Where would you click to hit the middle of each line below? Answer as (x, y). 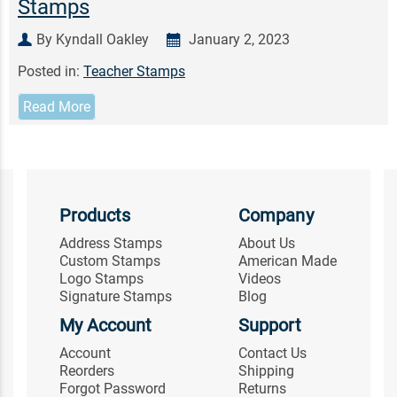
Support (270, 325)
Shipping (267, 371)
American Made (288, 261)
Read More (57, 106)
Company (276, 215)
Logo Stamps (101, 279)
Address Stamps (110, 243)
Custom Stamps (109, 261)
